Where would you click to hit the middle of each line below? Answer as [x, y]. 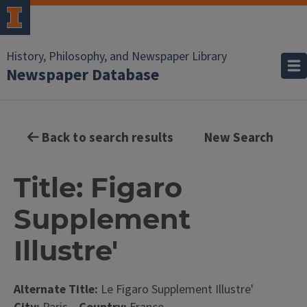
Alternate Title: [56, 290]
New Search [239, 138]
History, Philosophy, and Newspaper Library [116, 57]
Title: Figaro [98, 187]
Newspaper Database [83, 75]
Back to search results [107, 138]
